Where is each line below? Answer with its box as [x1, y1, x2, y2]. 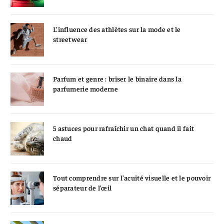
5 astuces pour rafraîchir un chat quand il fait [53, 123, 194, 132]
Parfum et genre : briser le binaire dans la [53, 73, 182, 83]
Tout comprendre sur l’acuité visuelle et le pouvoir [53, 172, 211, 182]
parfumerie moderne [53, 83, 118, 93]
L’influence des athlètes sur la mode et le [53, 24, 181, 33]
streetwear [53, 34, 87, 43]
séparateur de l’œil [53, 182, 112, 192]
